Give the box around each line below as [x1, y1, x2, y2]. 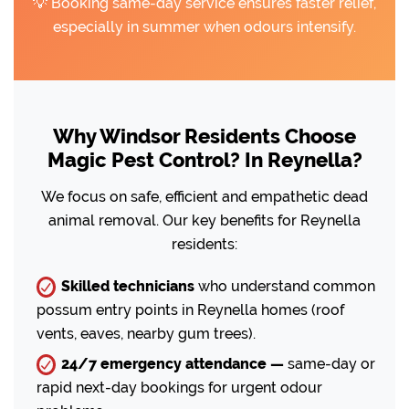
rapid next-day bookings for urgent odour [37, 378, 322, 396]
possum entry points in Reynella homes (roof [37, 300, 344, 319]
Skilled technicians [61, 277, 194, 295]
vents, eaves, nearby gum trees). [37, 324, 256, 342]
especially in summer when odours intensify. [53, 17, 356, 36]
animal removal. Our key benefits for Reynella [48, 211, 361, 229]
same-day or [284, 354, 375, 372]
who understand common [194, 277, 375, 295]
